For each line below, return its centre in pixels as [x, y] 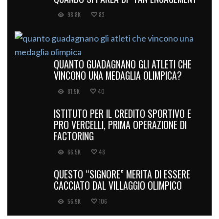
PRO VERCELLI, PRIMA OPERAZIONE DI [120, 125]
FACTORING [74, 136]
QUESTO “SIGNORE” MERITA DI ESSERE [122, 174]
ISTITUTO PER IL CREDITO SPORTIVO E [122, 114]
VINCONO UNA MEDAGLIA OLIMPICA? [118, 76]
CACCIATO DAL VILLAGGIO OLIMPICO [118, 186]
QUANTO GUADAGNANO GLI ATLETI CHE [123, 64]
